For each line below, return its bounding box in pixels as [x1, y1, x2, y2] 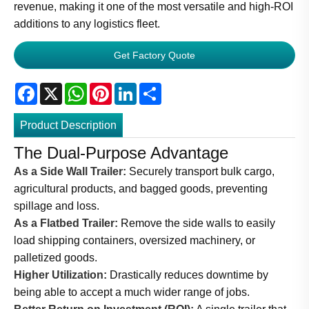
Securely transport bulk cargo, [126, 166, 275, 178]
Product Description [20, 119, 117, 131]
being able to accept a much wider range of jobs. [14, 286, 250, 299]
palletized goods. [14, 252, 97, 264]
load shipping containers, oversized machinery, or [14, 235, 255, 247]
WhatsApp [87, 81, 138, 94]
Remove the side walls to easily [118, 217, 275, 230]
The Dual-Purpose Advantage [14, 143, 228, 163]
